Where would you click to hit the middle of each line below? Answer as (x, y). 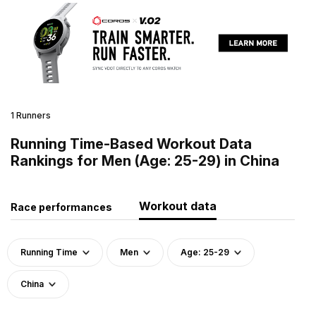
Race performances (61, 207)
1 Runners (31, 115)
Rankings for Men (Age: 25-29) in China (145, 160)
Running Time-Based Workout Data (131, 144)
